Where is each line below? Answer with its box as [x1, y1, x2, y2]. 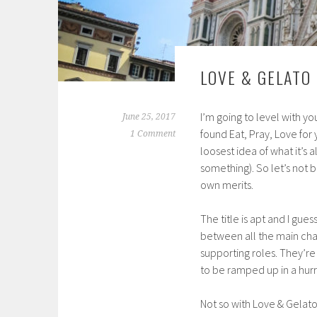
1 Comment [130, 129, 175, 139]
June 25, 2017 [122, 112, 175, 122]
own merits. [200, 178, 253, 192]
